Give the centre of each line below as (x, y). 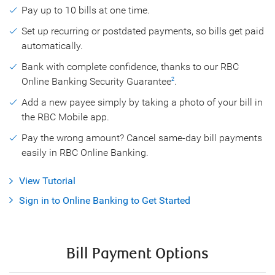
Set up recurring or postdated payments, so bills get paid (143, 31)
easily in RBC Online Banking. (85, 152)
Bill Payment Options (137, 254)
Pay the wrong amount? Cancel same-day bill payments (142, 137)
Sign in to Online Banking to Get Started (105, 200)
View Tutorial (47, 181)
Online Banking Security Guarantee (96, 81)
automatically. (52, 45)
